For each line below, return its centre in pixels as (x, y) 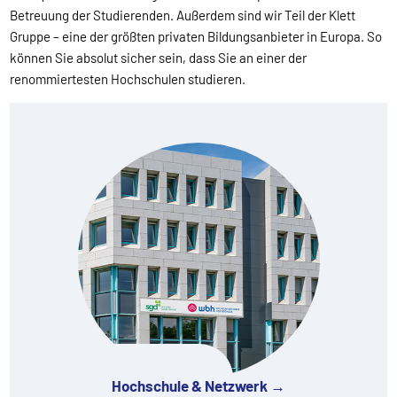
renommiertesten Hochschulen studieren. (128, 79)
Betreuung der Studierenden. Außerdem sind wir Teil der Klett (183, 16)
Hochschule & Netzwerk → (198, 385)
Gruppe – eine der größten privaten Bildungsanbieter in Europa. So (196, 37)
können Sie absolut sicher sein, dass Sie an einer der (159, 58)
